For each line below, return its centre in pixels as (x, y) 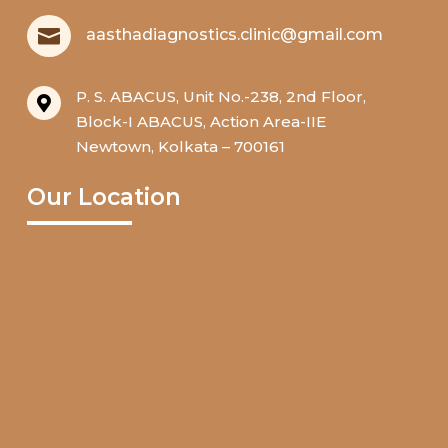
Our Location (104, 197)
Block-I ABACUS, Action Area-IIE (201, 122)
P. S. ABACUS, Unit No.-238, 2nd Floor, (221, 97)
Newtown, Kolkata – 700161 (180, 147)
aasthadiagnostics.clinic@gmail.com (234, 35)
